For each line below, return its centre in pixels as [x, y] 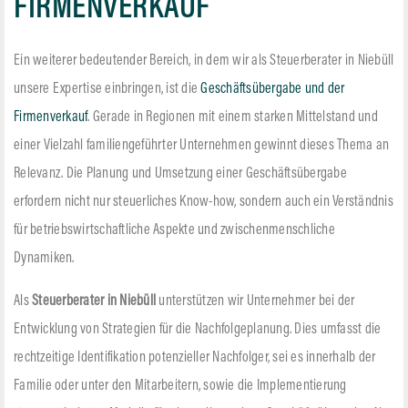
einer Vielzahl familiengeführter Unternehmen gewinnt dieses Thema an [201, 145]
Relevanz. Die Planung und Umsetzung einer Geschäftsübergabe [180, 173]
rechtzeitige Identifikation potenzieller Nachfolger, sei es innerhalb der [195, 357]
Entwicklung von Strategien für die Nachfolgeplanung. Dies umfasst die [198, 329]
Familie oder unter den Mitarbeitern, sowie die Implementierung [180, 386]
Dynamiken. [44, 258]
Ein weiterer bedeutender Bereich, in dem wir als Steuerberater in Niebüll [204, 61]
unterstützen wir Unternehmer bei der [255, 301]
